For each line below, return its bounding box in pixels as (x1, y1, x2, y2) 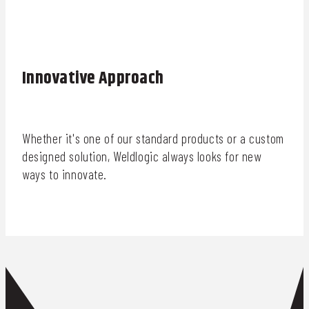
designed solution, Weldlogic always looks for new (22, 148, 261, 164)
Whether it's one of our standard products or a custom (22, 130, 284, 146)
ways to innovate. (22, 166, 107, 182)
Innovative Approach (22, 65, 164, 92)
